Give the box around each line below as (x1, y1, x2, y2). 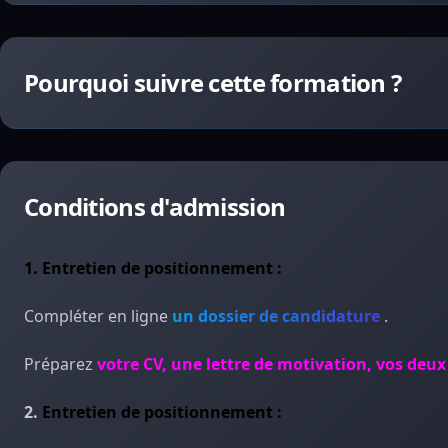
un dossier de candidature (172, 305, 380, 327)
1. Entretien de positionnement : (24, 257, 282, 279)
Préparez (24, 353, 93, 375)
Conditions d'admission (24, 190, 286, 223)
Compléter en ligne (24, 305, 172, 327)
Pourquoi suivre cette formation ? (24, 66, 402, 99)
